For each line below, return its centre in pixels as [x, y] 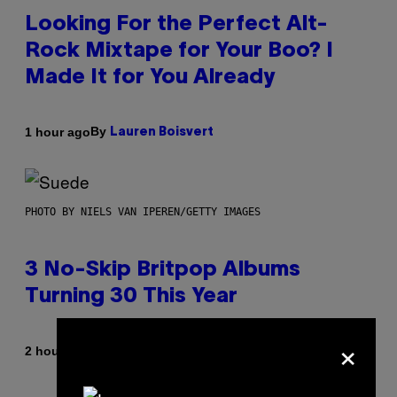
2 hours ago [61, 350]
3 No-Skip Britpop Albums [163, 271]
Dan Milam [150, 352]
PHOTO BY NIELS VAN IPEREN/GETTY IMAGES [143, 212]
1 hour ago [58, 132]
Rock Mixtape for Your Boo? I [179, 52]
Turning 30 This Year [131, 297]
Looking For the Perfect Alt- [176, 25]
